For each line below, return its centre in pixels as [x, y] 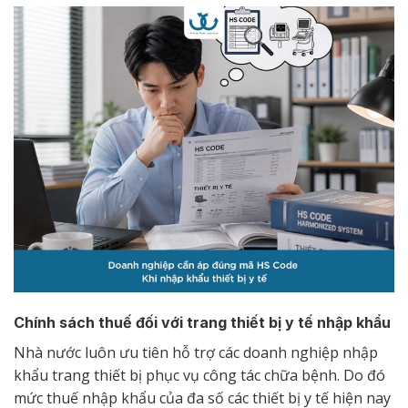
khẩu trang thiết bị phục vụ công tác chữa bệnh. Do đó [199, 375]
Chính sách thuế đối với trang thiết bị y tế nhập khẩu [202, 322]
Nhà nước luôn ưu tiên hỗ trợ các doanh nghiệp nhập [196, 352]
